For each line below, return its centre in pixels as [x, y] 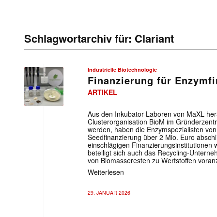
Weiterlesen [106, 172]
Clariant [154, 38]
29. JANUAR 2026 [109, 193]
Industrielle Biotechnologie [122, 70]
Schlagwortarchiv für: [79, 38]
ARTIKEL [102, 92]
